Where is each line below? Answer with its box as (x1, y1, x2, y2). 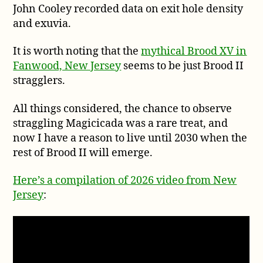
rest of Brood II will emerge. (13, 146, 153, 160)
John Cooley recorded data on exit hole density (13, 2, 244, 16)
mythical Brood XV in (141, 45, 247, 59)
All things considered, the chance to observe (13, 102, 232, 116)
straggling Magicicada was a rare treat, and (13, 116, 228, 130)
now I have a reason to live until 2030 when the (13, 131, 248, 145)
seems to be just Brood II (121, 59, 244, 73)
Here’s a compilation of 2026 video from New (13, 174, 237, 188)
